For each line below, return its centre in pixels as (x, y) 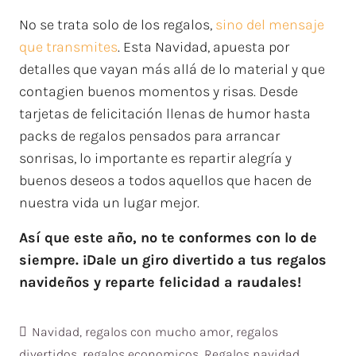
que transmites (68, 47)
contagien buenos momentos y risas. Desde (159, 91)
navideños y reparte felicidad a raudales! (160, 282)
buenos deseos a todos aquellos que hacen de (165, 180)
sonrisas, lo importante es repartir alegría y (155, 158)
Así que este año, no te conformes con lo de (168, 238)
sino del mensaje (270, 25)
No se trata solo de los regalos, (117, 25)
